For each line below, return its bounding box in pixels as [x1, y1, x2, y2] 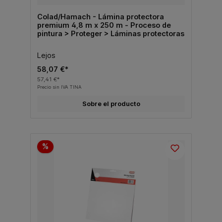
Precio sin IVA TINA [37, 84, 81, 90]
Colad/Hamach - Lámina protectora [37, 12, 164, 21]
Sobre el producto [82, 100, 140, 108]
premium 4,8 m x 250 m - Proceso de [37, 20, 130, 29]
